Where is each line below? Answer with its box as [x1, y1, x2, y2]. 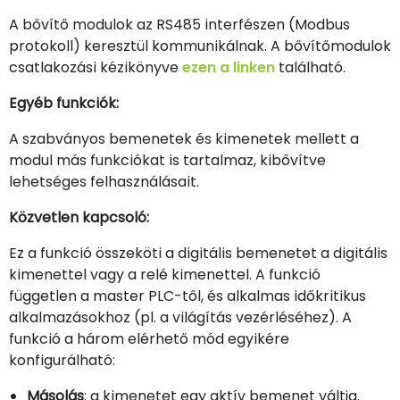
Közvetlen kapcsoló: [9, 207, 149, 229]
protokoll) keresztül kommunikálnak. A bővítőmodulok [9, 36, 391, 57]
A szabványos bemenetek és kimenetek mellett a [9, 129, 359, 150]
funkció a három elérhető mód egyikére [9, 329, 289, 350]
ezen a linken [182, 57, 275, 79]
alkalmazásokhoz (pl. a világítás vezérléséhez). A [9, 307, 352, 329]
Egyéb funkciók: [9, 93, 119, 114]
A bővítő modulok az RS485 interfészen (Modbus [9, 14, 350, 36]
